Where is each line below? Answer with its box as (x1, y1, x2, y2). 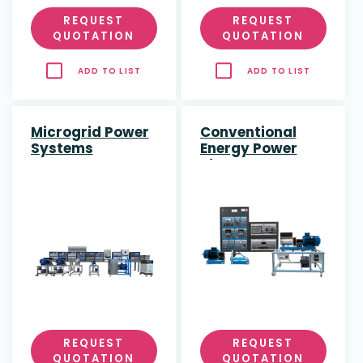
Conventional (199, 122, 297, 143)
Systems (30, 139, 93, 159)
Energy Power (199, 139, 297, 159)
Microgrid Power (30, 122, 149, 143)
